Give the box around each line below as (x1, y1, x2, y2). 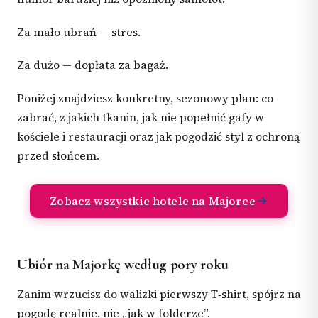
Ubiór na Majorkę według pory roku (17, 255, 229, 273)
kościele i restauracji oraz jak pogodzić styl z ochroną (17, 128, 300, 144)
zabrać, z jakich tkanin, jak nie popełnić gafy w (17, 109, 264, 125)
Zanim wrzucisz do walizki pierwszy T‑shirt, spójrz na (17, 287, 301, 302)
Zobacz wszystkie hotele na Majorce (50, 192, 256, 209)
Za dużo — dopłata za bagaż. (17, 57, 168, 72)
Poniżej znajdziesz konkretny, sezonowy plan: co (17, 90, 273, 106)
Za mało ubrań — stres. (17, 24, 141, 40)
